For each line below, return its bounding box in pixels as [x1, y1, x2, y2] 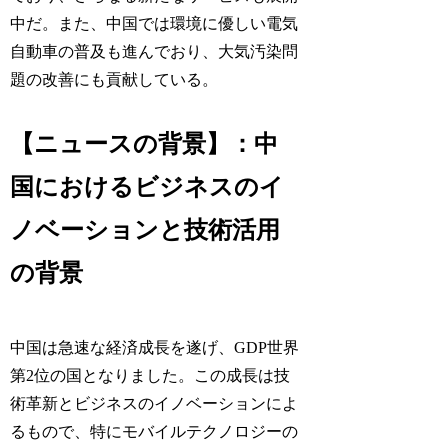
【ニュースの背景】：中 [10, 130, 279, 157]
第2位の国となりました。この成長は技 [10, 366, 291, 384]
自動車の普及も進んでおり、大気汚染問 [10, 43, 299, 61]
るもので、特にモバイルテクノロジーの [10, 422, 299, 440]
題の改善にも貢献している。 [10, 71, 219, 89]
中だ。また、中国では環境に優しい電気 [10, 15, 299, 33]
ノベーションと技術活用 [10, 216, 281, 243]
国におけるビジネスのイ [10, 173, 285, 200]
